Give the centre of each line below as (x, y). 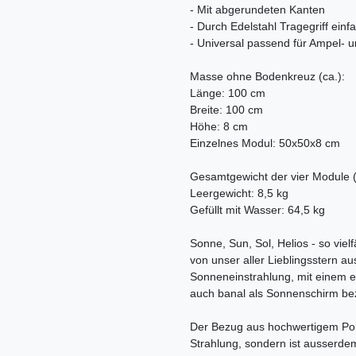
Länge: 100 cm (228, 93)
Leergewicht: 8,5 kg (239, 193)
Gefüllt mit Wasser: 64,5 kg (257, 210)
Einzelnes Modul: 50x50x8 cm (265, 143)
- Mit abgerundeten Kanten (257, 10)
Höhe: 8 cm (219, 127)
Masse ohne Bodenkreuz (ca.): (267, 77)
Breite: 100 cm (226, 110)
